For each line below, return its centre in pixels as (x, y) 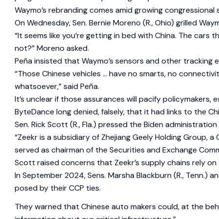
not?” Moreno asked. (52, 48)
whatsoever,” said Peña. (57, 86)
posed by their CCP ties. (58, 188)
